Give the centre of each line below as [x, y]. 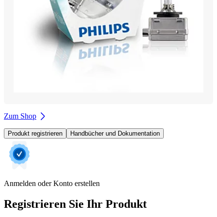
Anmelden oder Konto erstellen [52, 183]
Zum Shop [20, 116]
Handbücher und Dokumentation [115, 133]
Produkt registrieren [35, 133]
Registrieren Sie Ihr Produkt [75, 204]
